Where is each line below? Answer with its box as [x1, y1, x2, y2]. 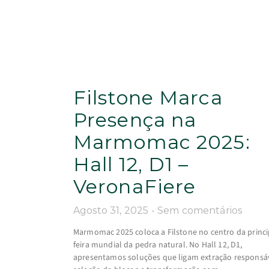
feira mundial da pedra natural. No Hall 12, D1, [73, 238, 243, 251]
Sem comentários [157, 204, 243, 216]
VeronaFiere [73, 174, 196, 198]
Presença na [73, 107, 197, 131]
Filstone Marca [73, 85, 223, 109]
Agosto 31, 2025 [73, 204, 151, 216]
